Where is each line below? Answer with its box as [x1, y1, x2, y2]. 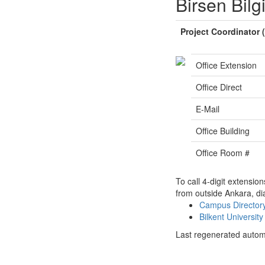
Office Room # [196, 147, 250, 159]
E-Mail [196, 103, 219, 115]
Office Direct [196, 81, 242, 93]
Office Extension [196, 59, 257, 71]
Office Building [196, 125, 250, 137]
